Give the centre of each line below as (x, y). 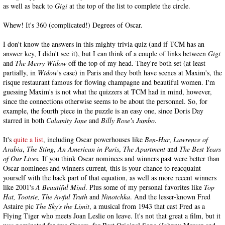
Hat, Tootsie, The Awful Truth (45, 197)
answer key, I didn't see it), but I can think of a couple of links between (105, 53)
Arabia (13, 149)
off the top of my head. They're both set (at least (136, 63)
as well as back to (29, 6)
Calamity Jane (67, 120)
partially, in (20, 73)
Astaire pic (19, 206)
